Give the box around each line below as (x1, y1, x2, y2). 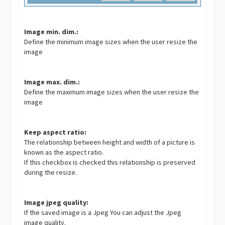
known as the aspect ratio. (24, 148, 104, 157)
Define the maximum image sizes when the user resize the (24, 87, 199, 97)
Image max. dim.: (24, 77, 80, 87)
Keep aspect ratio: (24, 128, 87, 137)
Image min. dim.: (24, 27, 79, 37)
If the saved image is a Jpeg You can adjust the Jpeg (24, 208, 182, 217)
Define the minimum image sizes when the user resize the (24, 37, 198, 47)
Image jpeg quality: (24, 198, 89, 207)
